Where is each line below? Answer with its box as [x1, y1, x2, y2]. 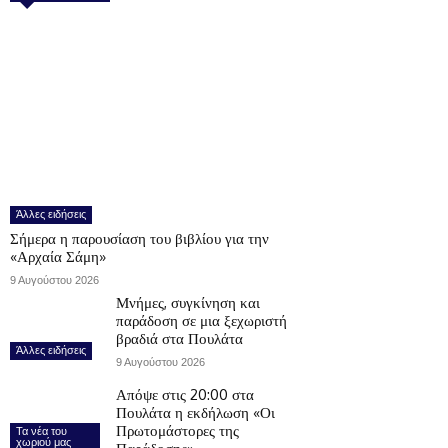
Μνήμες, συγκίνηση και [116, 292, 260, 312]
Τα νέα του [16, 424, 67, 437]
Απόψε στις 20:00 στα [116, 384, 254, 404]
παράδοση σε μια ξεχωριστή [116, 310, 287, 330]
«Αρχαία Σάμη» [10, 246, 106, 266]
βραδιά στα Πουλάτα [116, 328, 243, 348]
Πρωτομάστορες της [116, 420, 239, 440]
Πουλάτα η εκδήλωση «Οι [116, 402, 275, 422]
